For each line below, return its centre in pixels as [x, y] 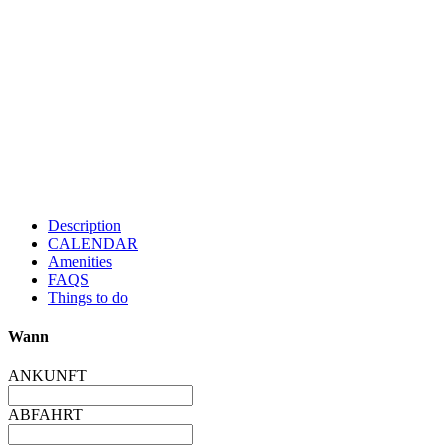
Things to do [88, 297]
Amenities [80, 261]
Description [84, 225]
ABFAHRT [45, 415]
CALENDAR [93, 243]
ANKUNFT [47, 376]
